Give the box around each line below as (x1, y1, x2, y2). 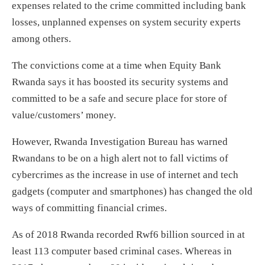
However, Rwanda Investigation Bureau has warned (12, 135, 228, 147)
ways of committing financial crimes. (12, 202, 167, 214)
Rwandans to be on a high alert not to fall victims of (12, 152, 228, 164)
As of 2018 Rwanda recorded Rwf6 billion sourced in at (12, 228, 245, 240)
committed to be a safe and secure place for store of (12, 92, 227, 104)
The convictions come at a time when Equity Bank (12, 59, 221, 71)
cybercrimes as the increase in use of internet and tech (12, 169, 238, 180)
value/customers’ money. (12, 109, 116, 121)
